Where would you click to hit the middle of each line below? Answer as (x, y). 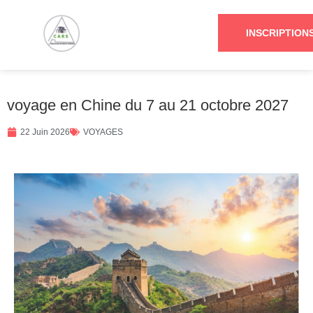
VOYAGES (103, 132)
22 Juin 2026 (45, 132)
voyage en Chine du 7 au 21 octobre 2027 (148, 105)
